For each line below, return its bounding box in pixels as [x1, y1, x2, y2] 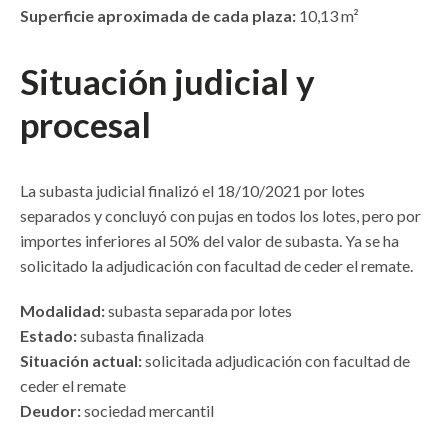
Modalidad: [20, 301, 105, 321]
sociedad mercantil [81, 401, 214, 421]
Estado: [20, 326, 77, 346]
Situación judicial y [20, 60, 315, 103]
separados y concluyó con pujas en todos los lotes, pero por [20, 206, 421, 226]
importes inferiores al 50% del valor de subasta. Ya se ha [20, 231, 399, 251]
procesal [20, 103, 151, 146]
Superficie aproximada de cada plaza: [20, 6, 296, 26]
